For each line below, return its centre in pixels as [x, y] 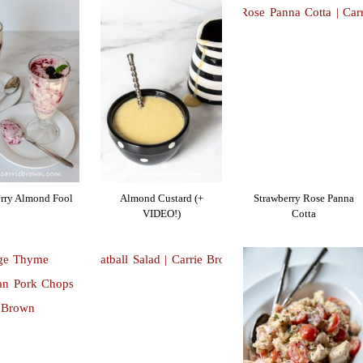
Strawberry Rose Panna [303, 199]
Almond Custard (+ [161, 199]
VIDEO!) [161, 214]
